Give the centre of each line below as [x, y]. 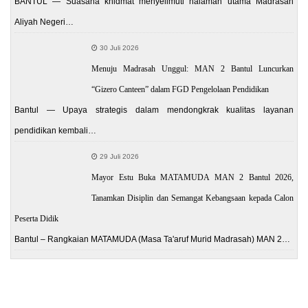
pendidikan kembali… [55, 130]
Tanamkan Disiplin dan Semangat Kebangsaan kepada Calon [192, 198]
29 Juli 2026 [119, 156]
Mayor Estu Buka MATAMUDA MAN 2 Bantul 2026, [192, 177]
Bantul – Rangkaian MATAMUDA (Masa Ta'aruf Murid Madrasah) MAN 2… [152, 239]
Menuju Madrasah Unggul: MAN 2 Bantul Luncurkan [192, 68]
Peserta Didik [36, 218]
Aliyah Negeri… [44, 22]
